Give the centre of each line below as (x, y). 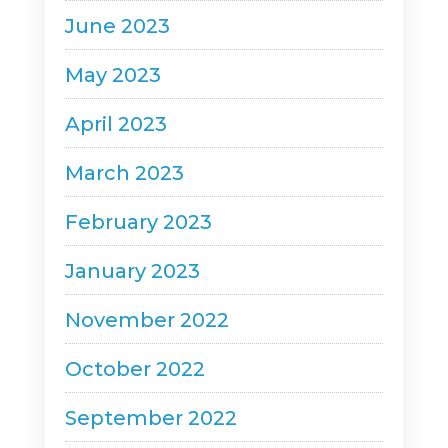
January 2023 (132, 271)
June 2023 (117, 26)
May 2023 (112, 75)
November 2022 (146, 320)
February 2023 (138, 222)
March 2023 (124, 173)
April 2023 (115, 124)
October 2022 (134, 369)
